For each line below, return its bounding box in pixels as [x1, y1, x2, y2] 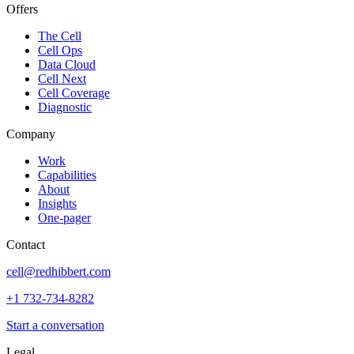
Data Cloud [38, 57, 96, 71]
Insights [38, 196, 77, 210]
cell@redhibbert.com [6, 264, 111, 278]
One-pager [38, 210, 91, 224]
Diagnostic [38, 100, 92, 114]
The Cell [38, 28, 81, 43]
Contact [6, 237, 45, 251]
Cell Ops [38, 43, 82, 57]
